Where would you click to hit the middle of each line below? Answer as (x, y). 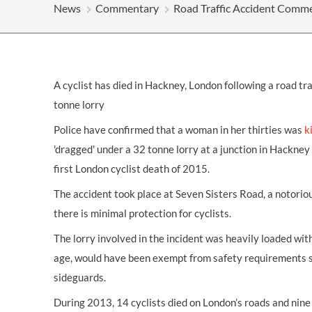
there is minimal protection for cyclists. (142, 213)
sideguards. (80, 277)
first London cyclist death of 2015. (132, 169)
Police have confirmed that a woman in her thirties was (179, 130)
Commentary (127, 8)
